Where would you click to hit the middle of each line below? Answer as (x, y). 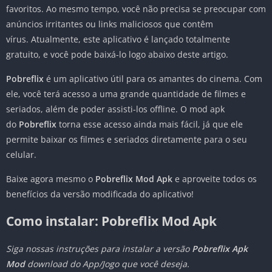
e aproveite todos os (215, 179)
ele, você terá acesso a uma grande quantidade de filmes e (126, 94)
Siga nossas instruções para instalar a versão (99, 249)
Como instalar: (54, 221)
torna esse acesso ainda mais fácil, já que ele (150, 124)
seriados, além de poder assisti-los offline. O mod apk (115, 109)
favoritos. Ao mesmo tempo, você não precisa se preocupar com (136, 9)
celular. (21, 155)
